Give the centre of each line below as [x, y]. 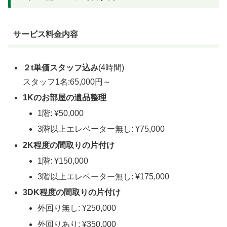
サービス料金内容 [45, 34]
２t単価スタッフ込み [61, 67]
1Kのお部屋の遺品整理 [65, 98]
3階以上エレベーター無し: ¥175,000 [104, 176]
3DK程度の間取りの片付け [72, 193]
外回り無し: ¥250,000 [77, 208]
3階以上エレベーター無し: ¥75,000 [101, 129]
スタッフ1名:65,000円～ [67, 82]
